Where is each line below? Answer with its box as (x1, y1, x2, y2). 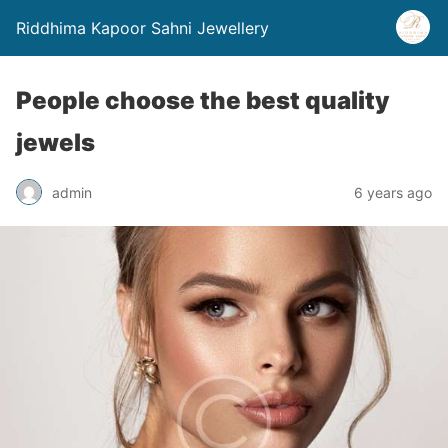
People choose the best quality (16, 86, 390, 115)
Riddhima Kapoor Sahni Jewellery (16, 18, 269, 38)
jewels (16, 128, 95, 157)
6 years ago (354, 183, 432, 201)
